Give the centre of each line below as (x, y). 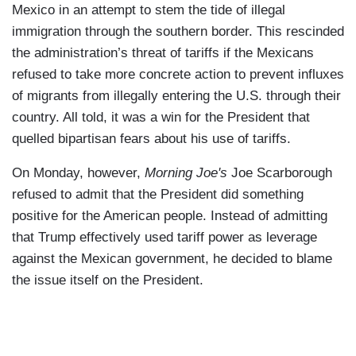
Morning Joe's (188, 173)
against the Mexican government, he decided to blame (172, 259)
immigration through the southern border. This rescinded (178, 32)
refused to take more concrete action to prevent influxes (178, 75)
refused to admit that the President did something (158, 195)
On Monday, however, (78, 173)
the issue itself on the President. (108, 281)
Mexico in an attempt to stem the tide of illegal (149, 10)
